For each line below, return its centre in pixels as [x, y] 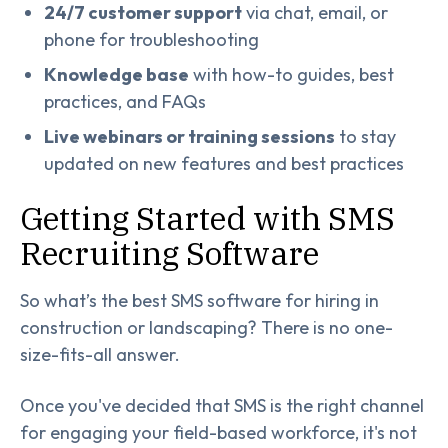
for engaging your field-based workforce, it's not [218, 433]
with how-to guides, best [291, 75]
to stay [365, 137]
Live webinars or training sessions [189, 137]
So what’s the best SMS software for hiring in [199, 301]
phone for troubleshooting [151, 40]
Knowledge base [116, 75]
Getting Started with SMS [207, 218]
